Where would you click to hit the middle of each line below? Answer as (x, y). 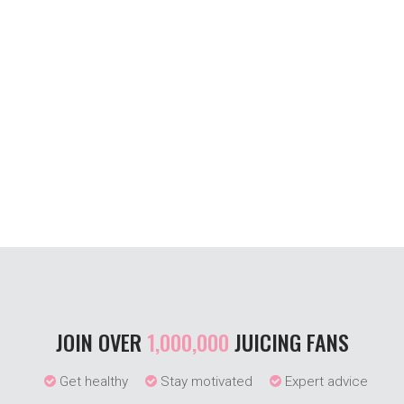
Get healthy (92, 382)
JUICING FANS (289, 341)
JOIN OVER (101, 341)
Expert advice (325, 382)
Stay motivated (205, 382)
